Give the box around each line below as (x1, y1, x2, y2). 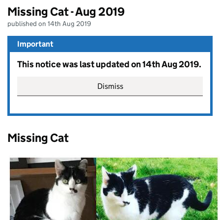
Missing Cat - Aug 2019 (7, 4, 125, 19)
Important (17, 39, 54, 49)
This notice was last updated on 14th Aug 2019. (17, 58, 201, 70)
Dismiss (97, 81, 123, 91)
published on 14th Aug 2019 (7, 19, 91, 28)
